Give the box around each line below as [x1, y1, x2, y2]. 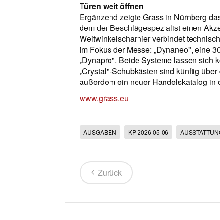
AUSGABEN [83, 128, 116, 136]
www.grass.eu [80, 92, 129, 104]
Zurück [98, 167, 122, 178]
